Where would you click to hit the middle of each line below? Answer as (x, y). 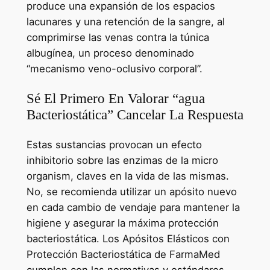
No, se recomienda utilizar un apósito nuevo (131, 192)
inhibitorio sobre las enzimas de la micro (122, 161)
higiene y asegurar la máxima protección (122, 223)
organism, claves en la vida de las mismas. (127, 176)
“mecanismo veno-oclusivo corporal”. (114, 68)
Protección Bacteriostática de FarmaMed (123, 255)
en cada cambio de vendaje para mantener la (133, 208)
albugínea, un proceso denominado (110, 53)
